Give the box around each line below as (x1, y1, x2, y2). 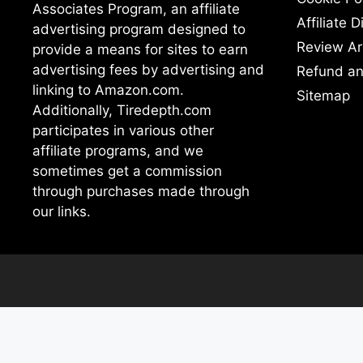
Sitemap (297, 87, 350, 104)
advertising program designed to (32, 20, 246, 37)
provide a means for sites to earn (32, 41, 248, 58)
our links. (32, 203, 91, 220)
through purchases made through (32, 182, 250, 199)
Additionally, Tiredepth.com (32, 101, 211, 118)
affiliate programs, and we (32, 142, 203, 159)
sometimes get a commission (32, 162, 222, 179)
